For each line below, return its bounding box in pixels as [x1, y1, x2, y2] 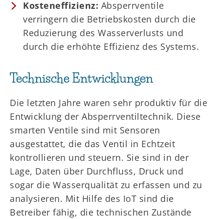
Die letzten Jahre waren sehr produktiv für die [10, 96, 207, 109]
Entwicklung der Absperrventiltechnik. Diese [10, 110, 201, 122]
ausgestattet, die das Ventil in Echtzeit [10, 137, 175, 150]
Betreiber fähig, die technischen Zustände [10, 206, 192, 218]
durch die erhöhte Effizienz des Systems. [23, 41, 199, 53]
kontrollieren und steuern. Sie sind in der [10, 151, 189, 163]
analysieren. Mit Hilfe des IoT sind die [10, 192, 174, 204]
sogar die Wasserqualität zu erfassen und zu [10, 178, 202, 191]
